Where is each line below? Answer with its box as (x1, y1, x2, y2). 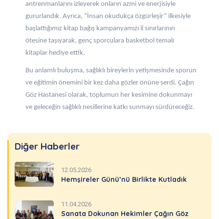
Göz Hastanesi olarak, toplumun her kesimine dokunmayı (25, 91, 192, 99)
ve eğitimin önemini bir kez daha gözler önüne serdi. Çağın (25, 79, 194, 87)
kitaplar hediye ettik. (25, 49, 85, 57)
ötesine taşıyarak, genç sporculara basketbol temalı (25, 37, 174, 45)
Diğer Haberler (15, 140, 80, 153)
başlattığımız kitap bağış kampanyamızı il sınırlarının (25, 25, 175, 33)
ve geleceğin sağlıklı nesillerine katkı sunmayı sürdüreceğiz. (25, 104, 195, 111)
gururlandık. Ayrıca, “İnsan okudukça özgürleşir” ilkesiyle (25, 13, 191, 21)
